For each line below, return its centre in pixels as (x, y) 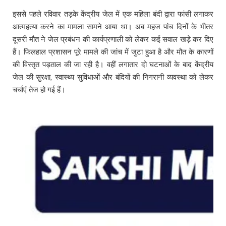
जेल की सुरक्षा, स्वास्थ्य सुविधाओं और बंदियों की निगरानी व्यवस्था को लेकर (113, 77)
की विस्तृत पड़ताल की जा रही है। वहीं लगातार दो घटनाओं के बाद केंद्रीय (113, 64)
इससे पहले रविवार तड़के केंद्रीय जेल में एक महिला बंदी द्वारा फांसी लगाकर (113, 14)
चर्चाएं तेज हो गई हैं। (39, 89)
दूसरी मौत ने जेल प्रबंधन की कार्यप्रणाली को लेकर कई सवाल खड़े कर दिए (113, 39)
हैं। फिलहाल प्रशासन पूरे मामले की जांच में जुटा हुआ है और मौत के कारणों (113, 51)
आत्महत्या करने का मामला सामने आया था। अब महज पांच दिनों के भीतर (113, 26)
